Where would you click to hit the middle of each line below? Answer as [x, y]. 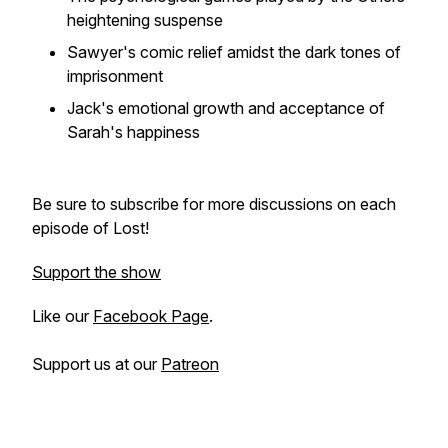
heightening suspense [145, 20]
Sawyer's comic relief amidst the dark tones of [234, 52]
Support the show [96, 272]
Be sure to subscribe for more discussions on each [214, 204]
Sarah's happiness [133, 132]
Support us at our [96, 364]
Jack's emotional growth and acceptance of [226, 108]
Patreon [190, 364]
